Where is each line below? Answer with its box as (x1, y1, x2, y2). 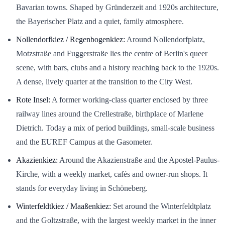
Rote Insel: (16, 95, 50, 104)
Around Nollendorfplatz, (125, 35, 205, 44)
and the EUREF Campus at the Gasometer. (16, 137, 152, 146)
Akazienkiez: (16, 155, 58, 164)
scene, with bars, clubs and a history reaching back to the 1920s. (16, 63, 219, 72)
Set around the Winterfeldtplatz (111, 201, 211, 210)
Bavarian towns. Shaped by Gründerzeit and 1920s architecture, (16, 3, 218, 12)
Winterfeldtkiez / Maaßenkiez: (16, 201, 111, 210)
